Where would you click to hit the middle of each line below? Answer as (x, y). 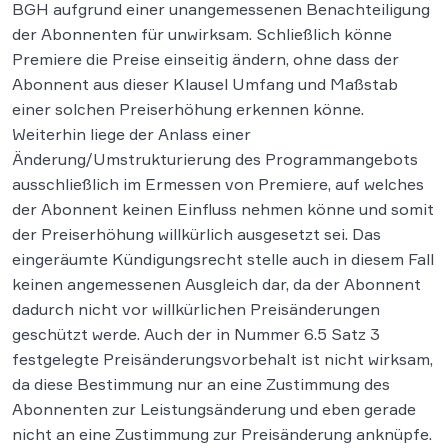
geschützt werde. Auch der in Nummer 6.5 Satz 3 (196, 334)
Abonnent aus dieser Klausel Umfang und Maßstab (205, 84)
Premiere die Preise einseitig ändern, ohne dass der (205, 59)
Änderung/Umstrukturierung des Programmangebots (215, 159)
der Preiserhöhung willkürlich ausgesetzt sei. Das (196, 234)
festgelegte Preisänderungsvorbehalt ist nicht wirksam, (222, 359)
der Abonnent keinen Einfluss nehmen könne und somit (223, 209)
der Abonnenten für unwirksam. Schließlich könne (202, 34)
